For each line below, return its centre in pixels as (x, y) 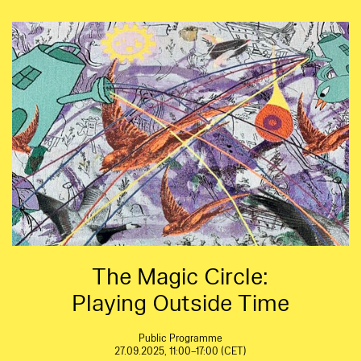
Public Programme (180, 339)
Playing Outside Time (180, 304)
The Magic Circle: (180, 277)
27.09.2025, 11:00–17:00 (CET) (180, 352)
